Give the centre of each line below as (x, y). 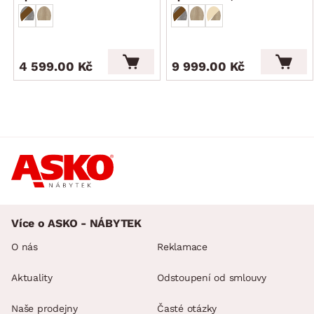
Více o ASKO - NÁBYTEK (76, 223)
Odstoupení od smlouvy (212, 277)
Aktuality (32, 277)
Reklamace (182, 246)
